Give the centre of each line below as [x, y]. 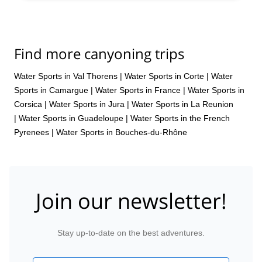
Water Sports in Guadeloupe [71, 118]
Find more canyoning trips [99, 54]
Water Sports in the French [180, 118]
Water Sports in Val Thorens [66, 76]
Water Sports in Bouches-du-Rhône [122, 132]
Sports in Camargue [51, 90]
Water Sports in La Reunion [182, 104]
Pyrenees [32, 132]
